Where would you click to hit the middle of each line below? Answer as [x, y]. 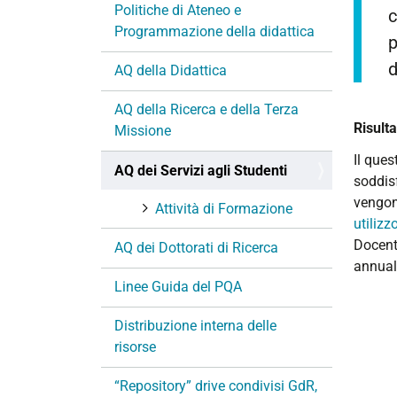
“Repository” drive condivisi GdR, [216, 386]
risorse [135, 347]
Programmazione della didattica [214, 31]
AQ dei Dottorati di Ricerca [196, 247]
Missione [143, 131]
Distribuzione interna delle [195, 326]
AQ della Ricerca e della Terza [206, 110]
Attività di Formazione [224, 208]
